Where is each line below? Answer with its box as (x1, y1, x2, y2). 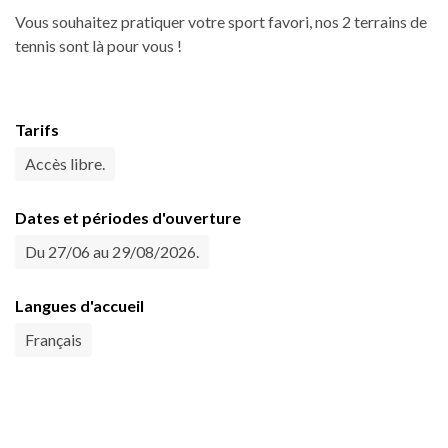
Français (25, 330, 82, 350)
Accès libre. (25, 154, 105, 174)
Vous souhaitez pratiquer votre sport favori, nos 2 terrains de (15, 12, 427, 32)
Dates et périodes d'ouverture (15, 208, 241, 228)
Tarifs (15, 120, 59, 140)
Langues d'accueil (15, 296, 144, 316)
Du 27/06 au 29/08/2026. (25, 242, 199, 262)
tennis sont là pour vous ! (15, 36, 182, 56)
